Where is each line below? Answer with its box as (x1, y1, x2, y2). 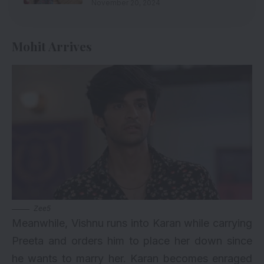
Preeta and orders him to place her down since (12, 235, 252, 247)
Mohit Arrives (12, 37, 92, 54)
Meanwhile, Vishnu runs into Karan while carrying (12, 217, 252, 230)
